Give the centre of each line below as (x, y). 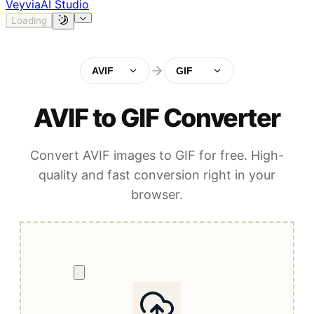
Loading (29, 20)
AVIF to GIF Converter (157, 118)
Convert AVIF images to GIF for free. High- (157, 156)
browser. (157, 195)
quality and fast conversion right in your (157, 175)
